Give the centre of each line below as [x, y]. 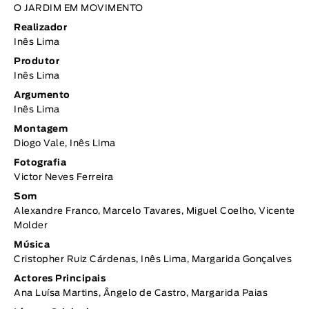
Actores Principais [60, 279]
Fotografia [40, 163]
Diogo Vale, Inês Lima [65, 144]
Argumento [42, 96]
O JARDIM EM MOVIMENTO [79, 9]
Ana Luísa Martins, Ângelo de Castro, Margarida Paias [141, 294]
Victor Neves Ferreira [64, 178]
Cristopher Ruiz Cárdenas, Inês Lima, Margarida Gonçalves [153, 260]
